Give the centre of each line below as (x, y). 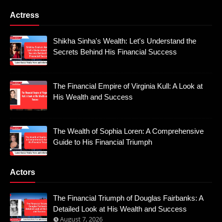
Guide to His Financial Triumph (103, 142)
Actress (25, 15)
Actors (23, 172)
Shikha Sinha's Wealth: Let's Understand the (125, 41)
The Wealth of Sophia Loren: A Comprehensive (128, 131)
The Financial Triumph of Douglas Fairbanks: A (128, 198)
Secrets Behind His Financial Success (115, 52)
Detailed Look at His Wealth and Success (120, 209)
